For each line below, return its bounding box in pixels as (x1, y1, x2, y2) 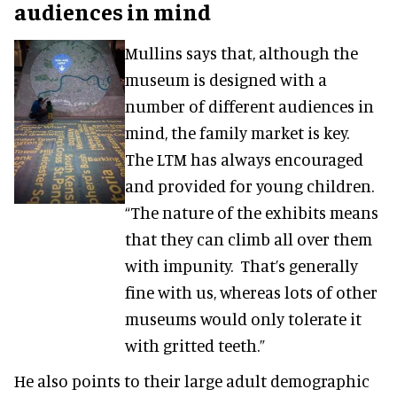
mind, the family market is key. (124, 121, 353, 143)
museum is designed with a (124, 68, 327, 90)
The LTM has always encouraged (124, 148, 363, 169)
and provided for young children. (124, 175, 374, 196)
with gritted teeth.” (124, 334, 265, 355)
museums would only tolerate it (124, 307, 362, 329)
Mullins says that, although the (124, 42, 358, 63)
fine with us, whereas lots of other (124, 281, 378, 302)
